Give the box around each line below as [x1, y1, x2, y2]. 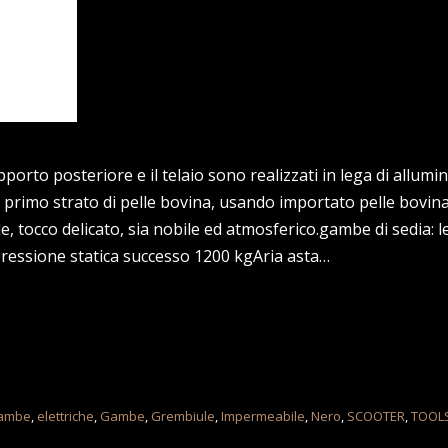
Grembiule [151, 406, 216, 425]
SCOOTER [347, 406, 406, 425]
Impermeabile [221, 406, 306, 425]
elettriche [37, 406, 95, 425]
